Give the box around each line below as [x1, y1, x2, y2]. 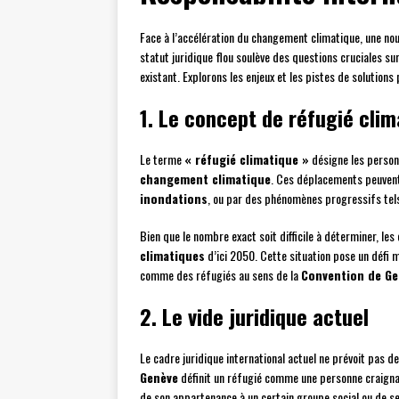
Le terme [140, 150, 184, 169]
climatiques [140, 246, 205, 265]
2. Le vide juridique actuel [140, 300, 369, 333]
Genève [140, 368, 178, 387]
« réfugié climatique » [184, 150, 309, 169]
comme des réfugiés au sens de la [140, 265, 301, 285]
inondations [140, 189, 208, 208]
